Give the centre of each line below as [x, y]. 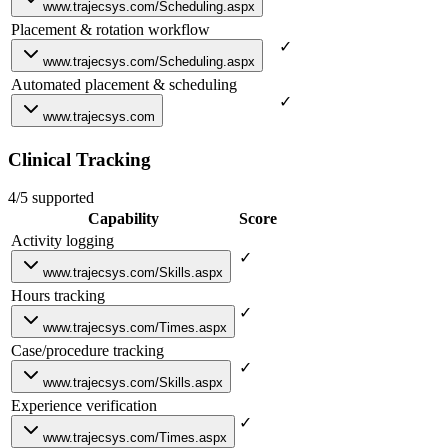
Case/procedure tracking [87, 351]
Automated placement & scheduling [124, 84]
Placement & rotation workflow [110, 29]
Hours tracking [58, 296]
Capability [123, 219]
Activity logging [62, 241]
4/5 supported [51, 198]
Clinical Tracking [79, 159]
